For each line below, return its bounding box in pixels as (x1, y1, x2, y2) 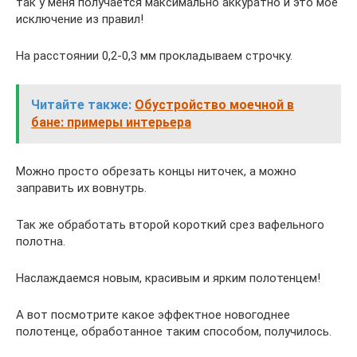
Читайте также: (31, 97, 131, 112)
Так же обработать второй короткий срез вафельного (16, 218, 324, 232)
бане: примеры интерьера (31, 115, 191, 130)
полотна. (16, 234, 65, 249)
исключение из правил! (16, 12, 143, 26)
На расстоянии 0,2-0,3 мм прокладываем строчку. (16, 49, 292, 63)
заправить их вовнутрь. (16, 181, 147, 195)
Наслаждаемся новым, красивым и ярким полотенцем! (16, 271, 320, 285)
